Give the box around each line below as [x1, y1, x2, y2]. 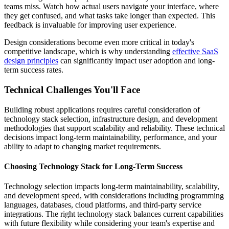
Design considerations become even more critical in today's [4, 38, 194, 47]
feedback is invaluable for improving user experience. [4, 20, 176, 30]
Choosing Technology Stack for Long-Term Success [4, 162, 182, 171]
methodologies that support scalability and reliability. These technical [4, 123, 225, 132]
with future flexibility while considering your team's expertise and [4, 219, 215, 228]
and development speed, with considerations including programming [4, 191, 224, 200]
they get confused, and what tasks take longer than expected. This [4, 11, 215, 20]
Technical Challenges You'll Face [4, 84, 140, 96]
